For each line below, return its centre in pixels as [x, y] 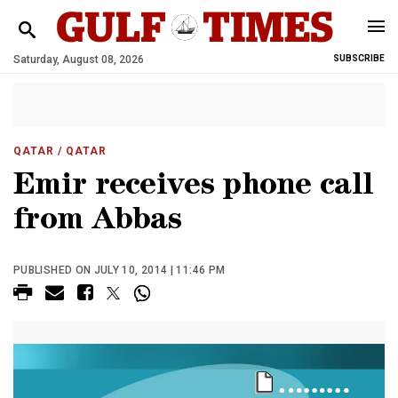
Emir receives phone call [194, 188]
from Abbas [98, 223]
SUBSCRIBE [359, 58]
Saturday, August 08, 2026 [79, 60]
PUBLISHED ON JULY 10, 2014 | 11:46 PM [119, 270]
